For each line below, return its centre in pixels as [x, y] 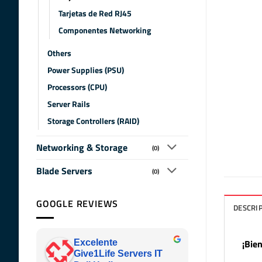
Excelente [96, 243]
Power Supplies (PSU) [86, 70]
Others [59, 54]
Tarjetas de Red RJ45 [95, 14]
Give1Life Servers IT [118, 254]
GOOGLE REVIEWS [77, 203]
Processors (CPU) [77, 87]
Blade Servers [64, 171]
